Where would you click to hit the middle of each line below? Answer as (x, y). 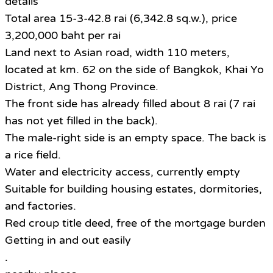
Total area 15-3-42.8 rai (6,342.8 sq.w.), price (121, 19)
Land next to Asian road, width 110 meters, (117, 53)
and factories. (41, 206)
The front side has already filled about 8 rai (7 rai (130, 104)
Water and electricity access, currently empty (122, 172)
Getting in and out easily (68, 240)
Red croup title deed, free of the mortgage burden (135, 223)
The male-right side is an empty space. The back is (136, 138)
